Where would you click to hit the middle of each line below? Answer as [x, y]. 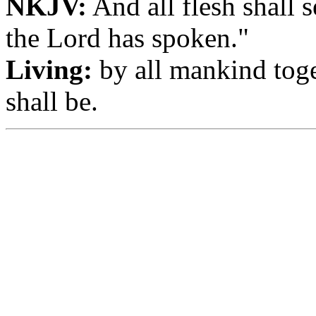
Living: [49, 69]
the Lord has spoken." [127, 37]
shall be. [52, 101]
